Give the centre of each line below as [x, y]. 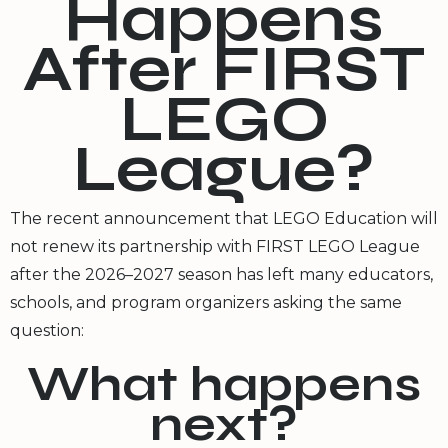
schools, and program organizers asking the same [206, 302]
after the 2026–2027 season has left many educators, [221, 274]
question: [47, 330]
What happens [224, 384]
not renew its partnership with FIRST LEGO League [215, 246]
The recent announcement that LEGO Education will [224, 218]
